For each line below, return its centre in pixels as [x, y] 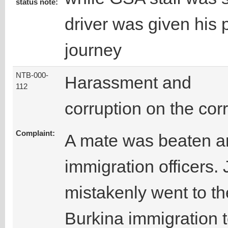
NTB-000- [32, 76]
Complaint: [35, 134]
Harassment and [128, 83]
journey [93, 50]
